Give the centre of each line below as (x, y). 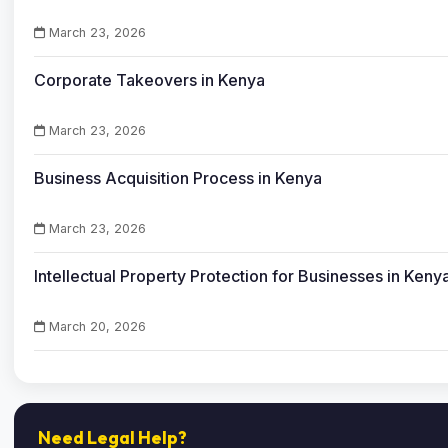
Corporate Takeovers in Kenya (149, 80)
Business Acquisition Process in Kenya (178, 178)
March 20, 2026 (95, 326)
